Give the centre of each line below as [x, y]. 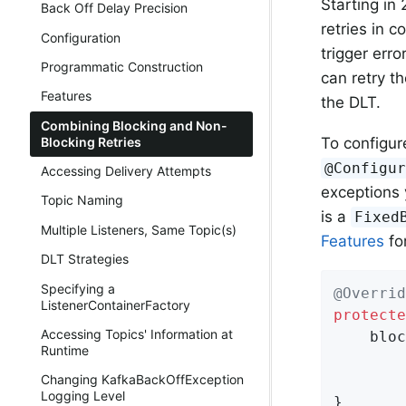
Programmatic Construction [122, 66]
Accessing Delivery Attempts [126, 171]
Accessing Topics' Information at [137, 333]
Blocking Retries [91, 141]
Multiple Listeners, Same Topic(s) [139, 229]
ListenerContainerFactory [116, 304]
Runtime [65, 350]
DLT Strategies [85, 259]
